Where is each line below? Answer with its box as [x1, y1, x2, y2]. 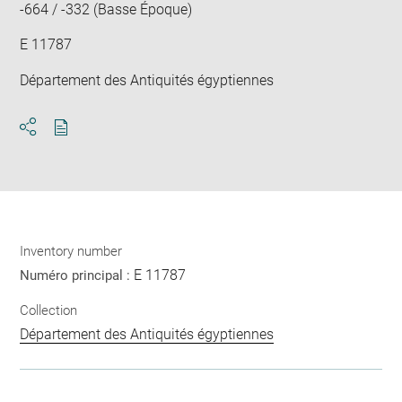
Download [60, 134, 126, 152]
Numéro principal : [20, 267, 135, 284]
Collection [20, 302, 78, 319]
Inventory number [20, 242, 123, 259]
